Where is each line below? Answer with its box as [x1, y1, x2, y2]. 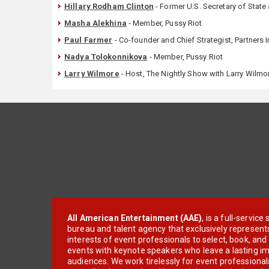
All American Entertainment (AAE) [67, 213, 202, 223]
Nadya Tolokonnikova [64, 52, 148, 61]
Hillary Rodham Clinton [64, 1, 154, 11]
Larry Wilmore [64, 68, 119, 78]
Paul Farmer [64, 35, 113, 44]
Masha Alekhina [64, 18, 127, 28]
